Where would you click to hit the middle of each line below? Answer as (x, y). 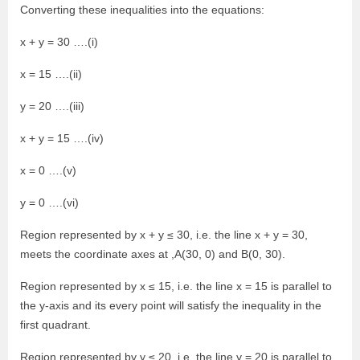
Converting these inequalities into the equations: (142, 10)
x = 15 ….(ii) (51, 74)
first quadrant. (55, 325)
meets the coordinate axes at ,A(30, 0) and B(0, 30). (153, 254)
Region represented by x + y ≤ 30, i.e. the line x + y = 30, (164, 235)
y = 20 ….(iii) (52, 106)
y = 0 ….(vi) (49, 203)
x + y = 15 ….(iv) (62, 139)
